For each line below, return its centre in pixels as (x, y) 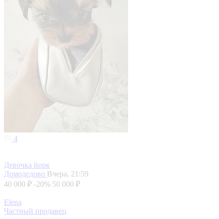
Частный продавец (35, 211)
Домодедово (25, 174)
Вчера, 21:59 (68, 174)
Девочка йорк (27, 165)
